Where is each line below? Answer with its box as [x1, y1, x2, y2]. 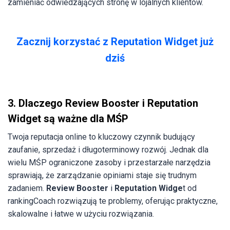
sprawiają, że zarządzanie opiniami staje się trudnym [8, 170, 197, 180]
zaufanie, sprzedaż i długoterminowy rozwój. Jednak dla [8, 144, 208, 155]
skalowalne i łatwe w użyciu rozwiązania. [8, 208, 154, 219]
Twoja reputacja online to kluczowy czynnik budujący [8, 131, 195, 142]
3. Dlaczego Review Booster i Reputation [8, 97, 198, 109]
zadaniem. [8, 183, 46, 193]
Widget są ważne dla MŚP [8, 112, 128, 125]
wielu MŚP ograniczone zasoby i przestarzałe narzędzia [8, 157, 210, 167]
